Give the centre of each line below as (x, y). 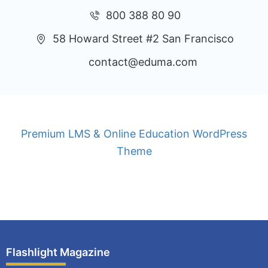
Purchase (226, 170)
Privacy (46, 170)
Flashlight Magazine (58, 252)
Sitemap (161, 170)
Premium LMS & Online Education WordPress (134, 134)
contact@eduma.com (143, 62)
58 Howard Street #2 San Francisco (143, 39)
